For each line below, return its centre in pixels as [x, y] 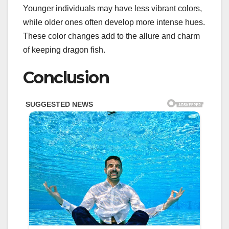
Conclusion [66, 77]
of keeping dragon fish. [64, 50]
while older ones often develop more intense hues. [114, 22]
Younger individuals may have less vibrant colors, [112, 8]
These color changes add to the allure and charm [111, 36]
